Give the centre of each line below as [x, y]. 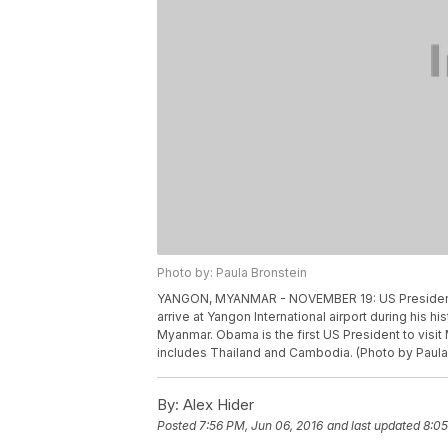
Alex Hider [216, 405]
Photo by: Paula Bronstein [232, 273]
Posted [178, 426]
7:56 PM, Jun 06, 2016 [261, 426]
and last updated [373, 426]
